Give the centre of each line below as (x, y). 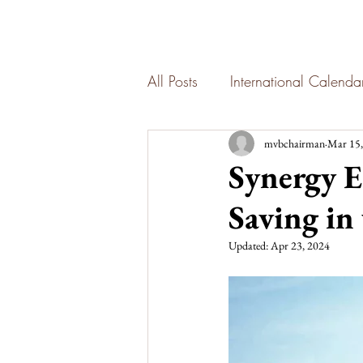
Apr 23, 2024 (300, 246)
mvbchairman (295, 143)
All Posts (173, 81)
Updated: (250, 246)
